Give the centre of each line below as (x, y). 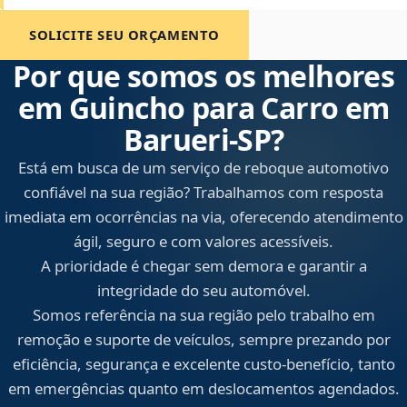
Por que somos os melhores (203, 76)
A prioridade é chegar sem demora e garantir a (203, 266)
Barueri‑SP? (203, 140)
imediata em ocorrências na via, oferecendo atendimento (203, 217)
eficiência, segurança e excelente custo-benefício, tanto (203, 364)
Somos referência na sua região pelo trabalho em (203, 315)
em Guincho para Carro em (203, 108)
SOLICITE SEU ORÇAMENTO (125, 35)
